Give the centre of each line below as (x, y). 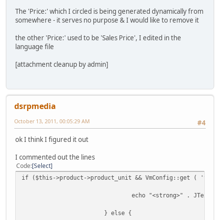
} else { (118, 213)
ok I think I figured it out (52, 140)
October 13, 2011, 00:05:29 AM (52, 121)
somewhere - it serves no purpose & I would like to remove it (107, 20)
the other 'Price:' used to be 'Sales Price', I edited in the (98, 38)
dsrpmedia (35, 106)
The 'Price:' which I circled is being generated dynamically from (109, 11)
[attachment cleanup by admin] (62, 64)
